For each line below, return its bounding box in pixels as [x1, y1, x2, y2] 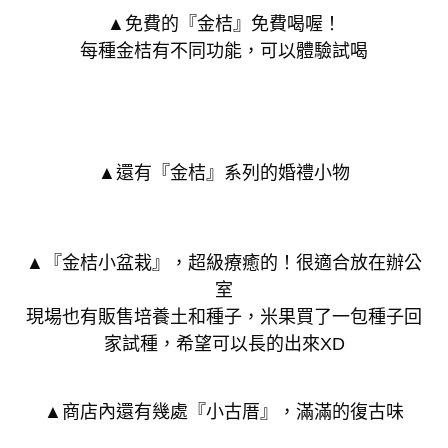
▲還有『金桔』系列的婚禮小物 [98, 163, 350, 184]
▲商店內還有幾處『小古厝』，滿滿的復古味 [44, 402, 404, 423]
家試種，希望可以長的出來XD [103, 334, 345, 355]
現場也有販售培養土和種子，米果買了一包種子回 [26, 307, 422, 328]
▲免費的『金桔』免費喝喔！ [107, 13, 341, 34]
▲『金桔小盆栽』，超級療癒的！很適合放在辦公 [26, 253, 422, 274]
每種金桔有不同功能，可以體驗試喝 [80, 40, 368, 61]
